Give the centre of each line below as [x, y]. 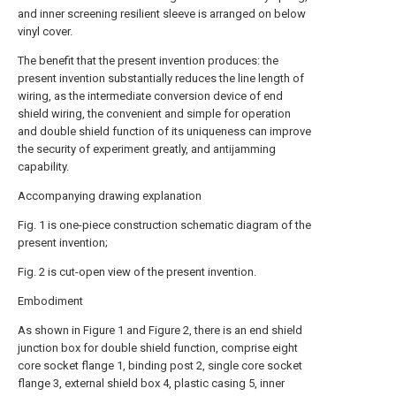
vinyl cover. [45, 31]
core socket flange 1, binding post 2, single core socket [160, 366]
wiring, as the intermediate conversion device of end [150, 96]
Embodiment [50, 301]
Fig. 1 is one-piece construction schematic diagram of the [164, 225]
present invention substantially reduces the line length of [161, 78]
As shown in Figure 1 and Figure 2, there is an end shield [160, 330]
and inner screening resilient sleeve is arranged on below [162, 14]
